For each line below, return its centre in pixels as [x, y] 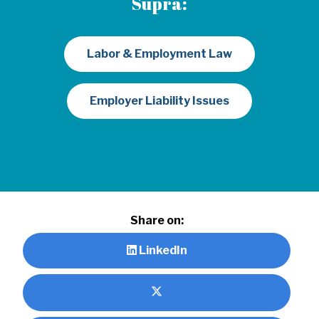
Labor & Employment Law [159, 53]
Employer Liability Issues [159, 100]
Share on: [157, 220]
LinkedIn [162, 250]
